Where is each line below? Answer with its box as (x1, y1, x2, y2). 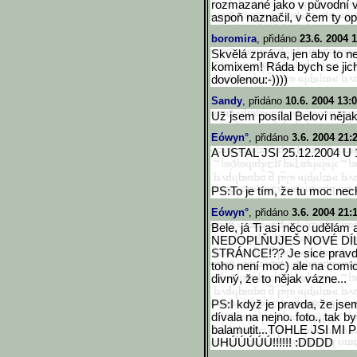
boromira (211, 33, 257, 45)
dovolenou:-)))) (211, 73, 288, 86)
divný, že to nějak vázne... (211, 273, 347, 285)
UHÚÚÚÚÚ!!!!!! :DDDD (211, 336, 333, 349)
